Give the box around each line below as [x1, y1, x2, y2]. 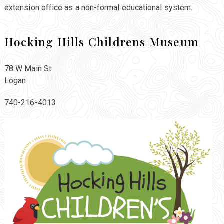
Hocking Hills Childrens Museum [4, 34, 199, 50]
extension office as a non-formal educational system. [4, 3, 193, 13]
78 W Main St [4, 64, 51, 74]
